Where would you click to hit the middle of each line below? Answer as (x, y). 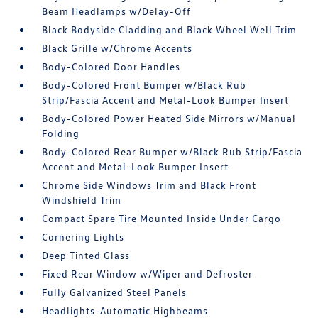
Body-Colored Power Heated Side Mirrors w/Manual (169, 118)
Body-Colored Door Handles (111, 66)
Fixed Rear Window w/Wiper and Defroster (148, 274)
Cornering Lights (83, 237)
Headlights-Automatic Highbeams (125, 311)
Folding (61, 133)
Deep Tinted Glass (86, 255)
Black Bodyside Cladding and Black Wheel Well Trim (170, 29)
